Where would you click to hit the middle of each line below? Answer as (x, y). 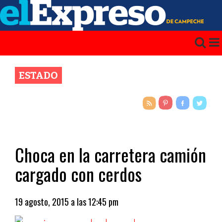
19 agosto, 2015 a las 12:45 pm (67, 202)
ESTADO (38, 75)
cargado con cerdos (78, 174)
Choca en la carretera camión (111, 154)
